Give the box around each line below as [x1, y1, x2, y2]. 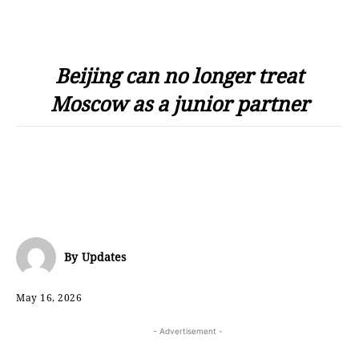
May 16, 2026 [16, 290, 82, 305]
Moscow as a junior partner [50, 90, 309, 117]
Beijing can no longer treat [55, 62, 304, 89]
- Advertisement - [152, 325, 223, 336]
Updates [82, 249, 126, 264]
